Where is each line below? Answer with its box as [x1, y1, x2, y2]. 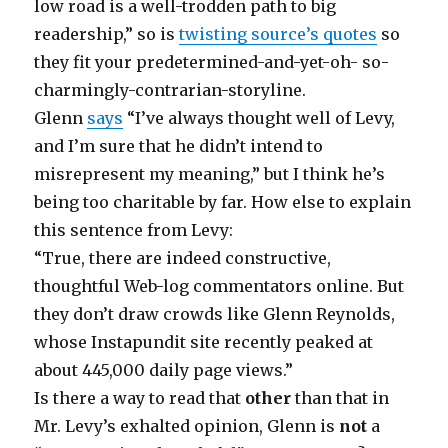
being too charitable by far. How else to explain [34, 191, 412, 212]
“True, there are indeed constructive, [34, 247, 332, 268]
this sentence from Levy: [34, 219, 234, 240]
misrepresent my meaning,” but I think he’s [34, 163, 386, 184]
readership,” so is [34, 23, 180, 44]
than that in [291, 387, 390, 408]
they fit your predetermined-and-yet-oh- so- [34, 51, 390, 72]
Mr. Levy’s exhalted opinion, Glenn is [34, 415, 340, 436]
